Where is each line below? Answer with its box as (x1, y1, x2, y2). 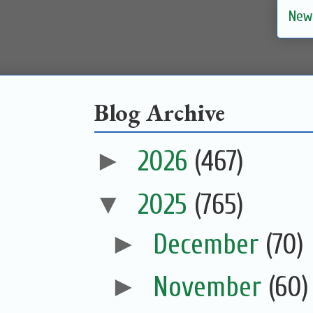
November (152, 271, 268, 304)
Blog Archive (94, 96, 225, 128)
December (152, 228, 265, 261)
